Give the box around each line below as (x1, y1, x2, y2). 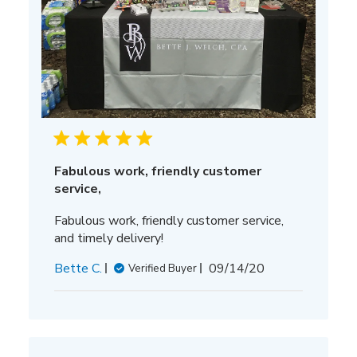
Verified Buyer (127, 261, 197, 276)
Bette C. (53, 259, 102, 277)
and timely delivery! (53, 229, 163, 247)
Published (235, 258, 292, 277)
